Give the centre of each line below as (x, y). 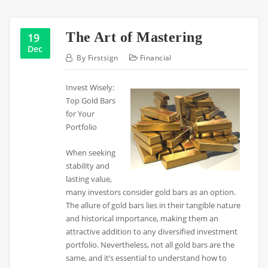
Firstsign (103, 58)
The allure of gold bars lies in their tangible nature (153, 205)
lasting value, (89, 179)
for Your (80, 114)
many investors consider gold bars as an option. (151, 192)
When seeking (91, 152)
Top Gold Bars (91, 101)
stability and (88, 165)
